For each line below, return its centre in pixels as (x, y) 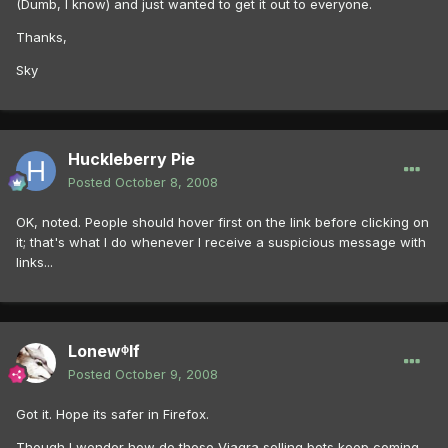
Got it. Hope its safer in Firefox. (112, 414)
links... (34, 262)
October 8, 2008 (166, 182)
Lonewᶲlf (104, 351)
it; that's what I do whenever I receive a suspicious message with (221, 242)
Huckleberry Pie (131, 159)
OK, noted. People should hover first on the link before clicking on (222, 222)
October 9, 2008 (166, 374)
